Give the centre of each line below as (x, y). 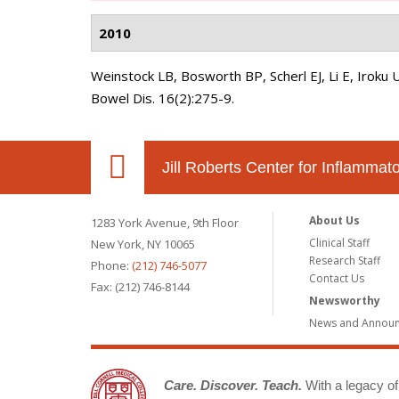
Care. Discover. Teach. (233, 385)
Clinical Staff (340, 243)
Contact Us (337, 278)
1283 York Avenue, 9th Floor (165, 223)
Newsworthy (345, 301)
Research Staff (345, 261)
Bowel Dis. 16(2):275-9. (163, 98)
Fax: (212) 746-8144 (140, 287)
